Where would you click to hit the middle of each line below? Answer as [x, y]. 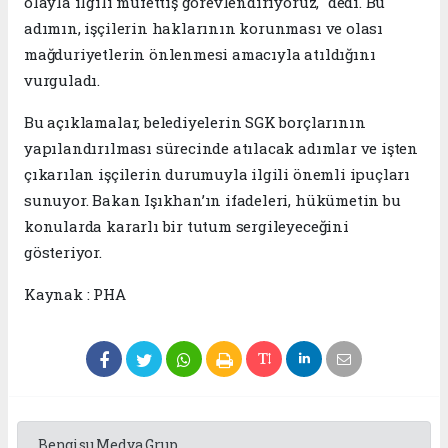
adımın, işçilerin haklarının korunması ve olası [203, 27]
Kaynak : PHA [75, 293]
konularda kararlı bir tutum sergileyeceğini [186, 225]
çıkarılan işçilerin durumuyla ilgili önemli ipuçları [217, 173]
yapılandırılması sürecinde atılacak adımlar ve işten [221, 147]
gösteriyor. [63, 251]
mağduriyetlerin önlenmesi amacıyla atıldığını [200, 53]
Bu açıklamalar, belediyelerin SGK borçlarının [195, 121]
